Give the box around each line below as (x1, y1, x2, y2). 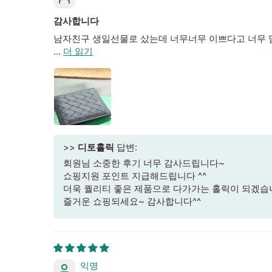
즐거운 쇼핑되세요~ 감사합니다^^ (63, 195, 201, 207)
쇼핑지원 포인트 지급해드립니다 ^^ (63, 169, 206, 182)
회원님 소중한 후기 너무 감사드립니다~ (63, 157, 225, 169)
